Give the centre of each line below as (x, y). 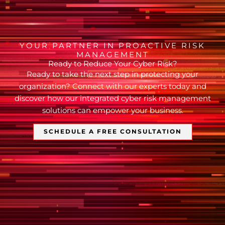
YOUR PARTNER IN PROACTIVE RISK (113, 45)
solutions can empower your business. (113, 110)
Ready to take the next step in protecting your (113, 74)
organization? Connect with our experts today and (113, 86)
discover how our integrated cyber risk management (113, 98)
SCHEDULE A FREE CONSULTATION (113, 132)
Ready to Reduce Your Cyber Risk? (113, 64)
